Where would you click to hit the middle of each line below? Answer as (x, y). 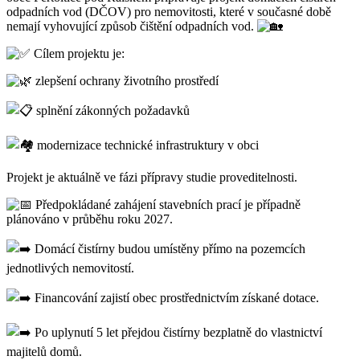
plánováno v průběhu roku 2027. (90, 219)
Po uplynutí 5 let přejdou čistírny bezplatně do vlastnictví (177, 332)
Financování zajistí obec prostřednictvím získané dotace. (175, 297)
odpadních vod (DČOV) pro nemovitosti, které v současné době (169, 11)
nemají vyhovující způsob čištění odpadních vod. (132, 26)
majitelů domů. (44, 351)
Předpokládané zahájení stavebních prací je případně (166, 204)
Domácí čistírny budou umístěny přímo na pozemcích (168, 248)
